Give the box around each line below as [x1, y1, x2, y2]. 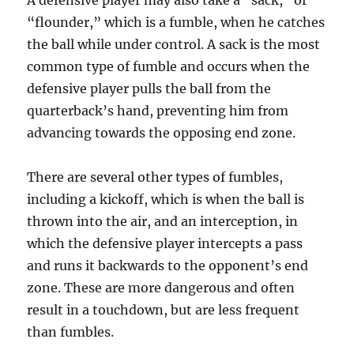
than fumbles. [27, 324, 115, 340]
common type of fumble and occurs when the [27, 58, 311, 74]
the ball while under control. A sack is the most [27, 36, 321, 52]
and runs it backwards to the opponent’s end [27, 258, 309, 273]
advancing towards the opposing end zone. [27, 125, 296, 141]
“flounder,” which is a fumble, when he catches [27, 14, 326, 30]
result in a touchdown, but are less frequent [27, 302, 300, 318]
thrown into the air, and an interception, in [27, 213, 299, 229]
